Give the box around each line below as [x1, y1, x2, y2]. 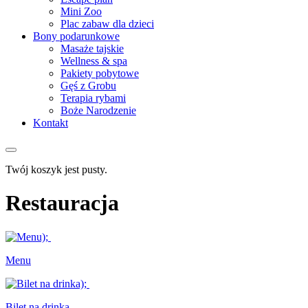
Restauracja [5, 190, 119, 216]
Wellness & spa [60, 55, 127, 67]
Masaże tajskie [60, 43, 124, 54]
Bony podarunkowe [33, 30, 120, 42]
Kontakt [33, 117, 68, 129]
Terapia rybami [60, 92, 126, 104]
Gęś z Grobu [60, 80, 116, 91]
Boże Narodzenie [60, 104, 136, 116]
